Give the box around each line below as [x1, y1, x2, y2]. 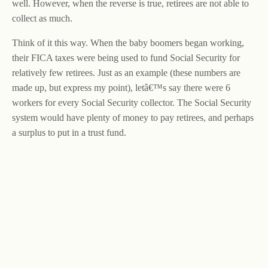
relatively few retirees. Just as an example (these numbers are [12, 68, 240, 78]
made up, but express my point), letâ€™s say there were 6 [12, 83, 230, 93]
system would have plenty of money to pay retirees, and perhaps [12, 112, 254, 123]
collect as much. [12, 13, 72, 23]
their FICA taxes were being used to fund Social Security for [12, 53, 240, 63]
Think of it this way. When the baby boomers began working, [12, 38, 244, 48]
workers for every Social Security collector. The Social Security [12, 98, 251, 108]
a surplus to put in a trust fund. [12, 127, 126, 138]
